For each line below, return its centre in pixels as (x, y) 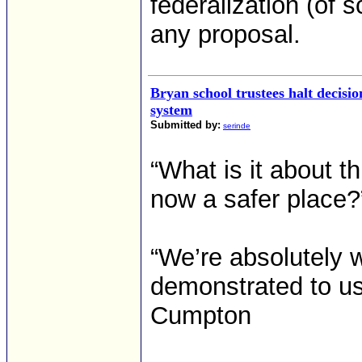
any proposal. (225, 34)
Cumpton (201, 316)
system (171, 110)
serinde (237, 126)
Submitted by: (185, 125)
